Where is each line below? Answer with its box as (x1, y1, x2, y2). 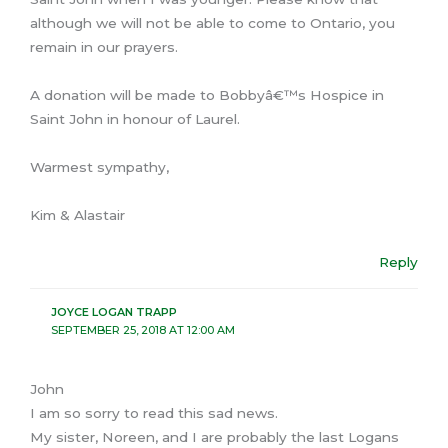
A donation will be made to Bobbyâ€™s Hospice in (30, 86, 384, 103)
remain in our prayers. (30, 38, 178, 55)
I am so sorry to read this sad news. (30, 405, 278, 422)
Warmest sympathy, (30, 158, 169, 175)
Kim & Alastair (30, 206, 125, 223)
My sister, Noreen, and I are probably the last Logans (30, 429, 399, 446)
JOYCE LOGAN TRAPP (50, 304, 177, 319)
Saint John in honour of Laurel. (30, 110, 240, 127)
